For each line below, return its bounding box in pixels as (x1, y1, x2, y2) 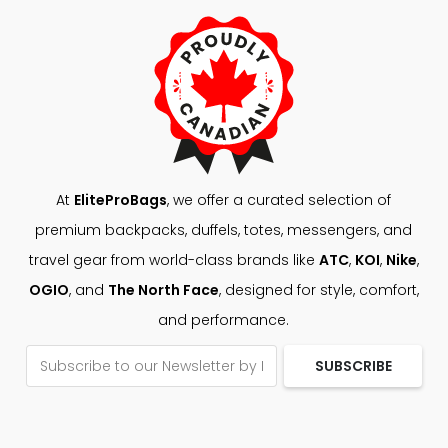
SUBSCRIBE (314, 355, 392, 376)
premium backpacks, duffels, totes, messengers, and (35, 220, 413, 241)
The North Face (107, 280, 219, 301)
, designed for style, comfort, (218, 280, 419, 301)
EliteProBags (74, 190, 168, 211)
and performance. (158, 310, 290, 331)
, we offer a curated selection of (167, 190, 392, 211)
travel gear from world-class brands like (28, 250, 319, 271)
